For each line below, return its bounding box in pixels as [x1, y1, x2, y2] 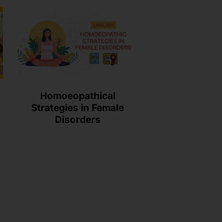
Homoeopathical [40, 90, 115, 102]
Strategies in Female [31, 102, 124, 113]
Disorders [55, 113, 101, 125]
